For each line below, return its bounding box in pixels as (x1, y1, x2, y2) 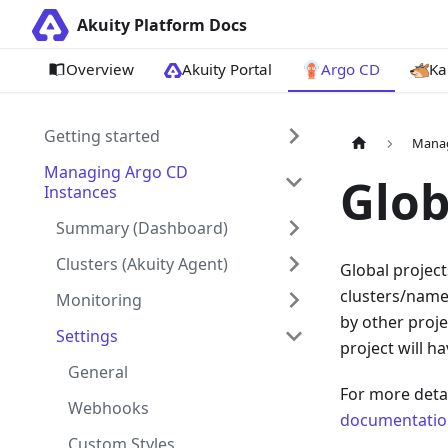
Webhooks (68, 397, 149, 419)
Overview (65, 58, 134, 79)
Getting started (44, 125, 160, 147)
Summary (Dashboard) (56, 217, 228, 239)
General (68, 361, 128, 383)
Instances (44, 181, 117, 203)
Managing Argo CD (44, 161, 188, 183)
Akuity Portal (182, 58, 273, 79)
